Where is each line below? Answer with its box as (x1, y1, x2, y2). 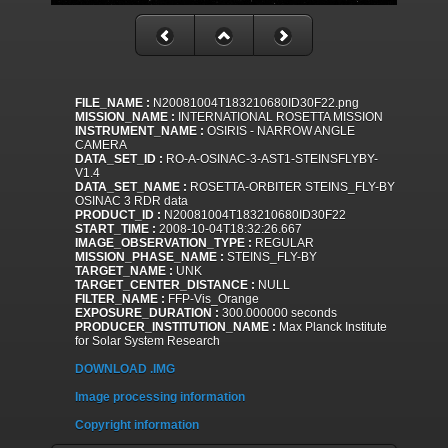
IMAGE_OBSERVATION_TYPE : (75, 236, 252, 251)
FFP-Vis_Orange (165, 292, 259, 307)
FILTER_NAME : (75, 292, 165, 307)
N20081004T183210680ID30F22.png (150, 96, 359, 111)
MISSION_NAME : (75, 110, 175, 125)
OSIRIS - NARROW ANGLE (204, 124, 355, 139)
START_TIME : (75, 222, 156, 237)
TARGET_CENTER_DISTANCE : (75, 278, 255, 293)
